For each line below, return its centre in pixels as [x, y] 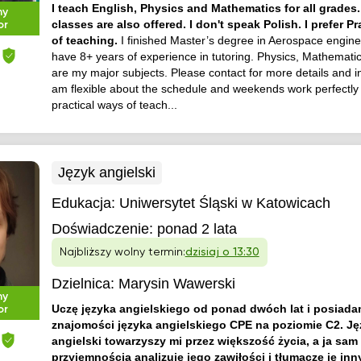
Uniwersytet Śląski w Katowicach [224, 203]
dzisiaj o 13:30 [222, 252]
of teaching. [86, 40]
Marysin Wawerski [176, 284]
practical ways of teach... [114, 105]
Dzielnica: [83, 284]
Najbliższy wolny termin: [122, 252]
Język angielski [106, 172]
